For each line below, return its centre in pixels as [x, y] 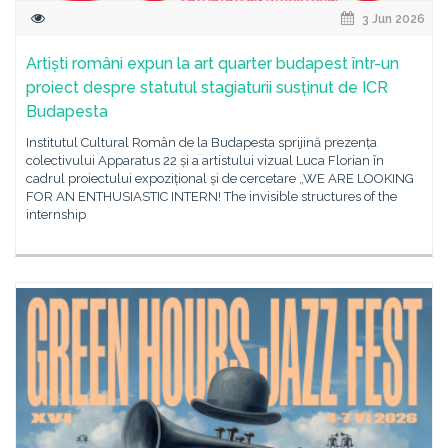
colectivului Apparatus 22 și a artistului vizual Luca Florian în [205, 160]
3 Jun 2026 [392, 19]
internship [56, 214]
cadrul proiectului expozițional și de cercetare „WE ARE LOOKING [220, 178]
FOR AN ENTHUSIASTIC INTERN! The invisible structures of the [211, 196]
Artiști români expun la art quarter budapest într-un [212, 63]
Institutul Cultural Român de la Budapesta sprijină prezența [201, 142]
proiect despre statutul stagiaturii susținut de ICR [207, 87]
